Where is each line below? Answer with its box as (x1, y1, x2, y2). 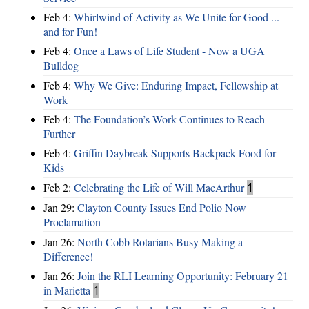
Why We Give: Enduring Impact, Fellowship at (74, 77, 278, 92)
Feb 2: (43, 179, 74, 195)
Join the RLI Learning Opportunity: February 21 (77, 268, 288, 283)
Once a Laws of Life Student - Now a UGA (74, 43, 265, 59)
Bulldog (43, 58, 79, 73)
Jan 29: (43, 200, 77, 215)
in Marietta (43, 282, 90, 297)
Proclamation (43, 215, 101, 230)
